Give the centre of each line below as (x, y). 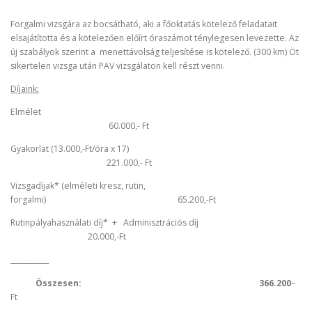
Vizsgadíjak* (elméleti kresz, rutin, (78, 186)
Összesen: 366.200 (151, 283)
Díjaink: (25, 88)
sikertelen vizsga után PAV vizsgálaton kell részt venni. (118, 65)
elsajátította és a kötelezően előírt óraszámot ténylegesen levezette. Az (155, 38)
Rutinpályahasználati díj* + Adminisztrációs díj (120, 223)
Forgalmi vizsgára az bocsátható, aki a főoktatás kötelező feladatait (144, 24)
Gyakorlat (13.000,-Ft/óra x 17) (102, 149)
